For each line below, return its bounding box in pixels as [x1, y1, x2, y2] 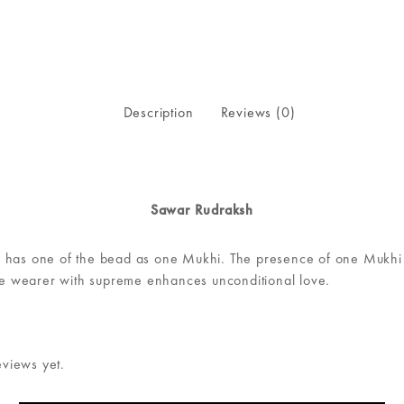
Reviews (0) [220, 103, 296, 123]
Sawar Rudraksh [150, 200, 254, 220]
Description [123, 103, 194, 123]
